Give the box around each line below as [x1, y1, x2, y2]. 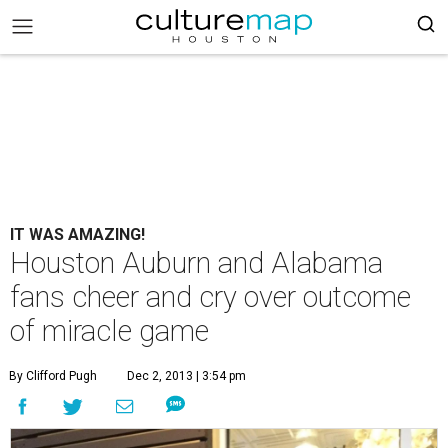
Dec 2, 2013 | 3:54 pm [127, 369, 246, 383]
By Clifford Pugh [9, 369, 97, 383]
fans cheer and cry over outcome [10, 280, 411, 314]
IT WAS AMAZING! [10, 225, 145, 244]
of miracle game [10, 314, 209, 348]
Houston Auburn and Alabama [10, 246, 383, 280]
